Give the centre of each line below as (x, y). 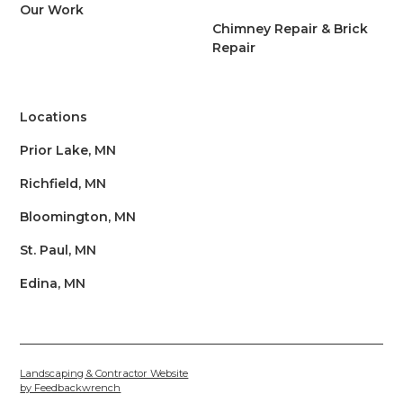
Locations (54, 117)
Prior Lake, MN (68, 151)
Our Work (52, 10)
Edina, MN (53, 284)
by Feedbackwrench (71, 388)
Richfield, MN (63, 184)
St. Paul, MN (58, 251)
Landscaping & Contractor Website (104, 374)
